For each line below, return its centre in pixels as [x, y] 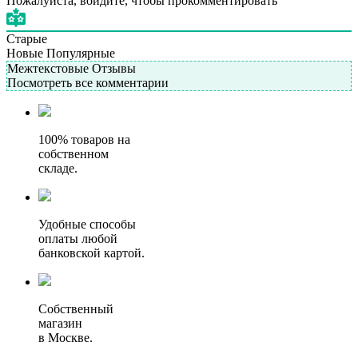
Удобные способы [87, 225]
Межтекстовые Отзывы [72, 69]
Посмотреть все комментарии [88, 83]
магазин [60, 324]
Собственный [76, 309]
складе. [58, 169]
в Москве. [66, 338]
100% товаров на [84, 140]
